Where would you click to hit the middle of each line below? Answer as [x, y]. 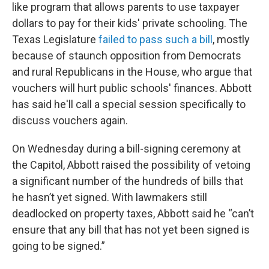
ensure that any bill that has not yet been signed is [131, 229]
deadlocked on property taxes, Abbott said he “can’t [133, 213]
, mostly [231, 39]
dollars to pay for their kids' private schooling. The [130, 23]
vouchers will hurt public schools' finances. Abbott [132, 88]
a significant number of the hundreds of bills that [128, 181]
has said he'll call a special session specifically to [129, 104]
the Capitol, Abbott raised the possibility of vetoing [131, 165]
